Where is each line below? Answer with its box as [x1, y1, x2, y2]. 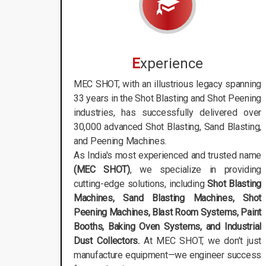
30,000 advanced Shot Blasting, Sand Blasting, [74, 121, 261, 132]
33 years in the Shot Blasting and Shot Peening [74, 92, 261, 104]
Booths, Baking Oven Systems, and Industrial [74, 220, 261, 232]
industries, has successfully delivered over [74, 106, 261, 118]
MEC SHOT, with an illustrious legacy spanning [74, 78, 261, 90]
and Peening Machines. [74, 135, 167, 147]
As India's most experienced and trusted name [74, 149, 261, 161]
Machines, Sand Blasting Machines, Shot [74, 192, 261, 204]
